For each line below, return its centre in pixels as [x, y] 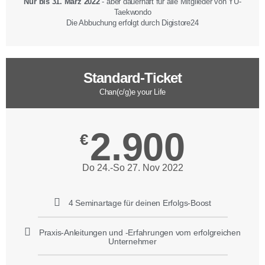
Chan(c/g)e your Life [132, 92]
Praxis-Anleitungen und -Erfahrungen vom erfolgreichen [140, 233]
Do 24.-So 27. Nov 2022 [132, 168]
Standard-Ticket [132, 78]
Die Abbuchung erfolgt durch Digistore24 [132, 23]
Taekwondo [132, 12]
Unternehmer [132, 242]
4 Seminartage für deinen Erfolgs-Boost [140, 203]
